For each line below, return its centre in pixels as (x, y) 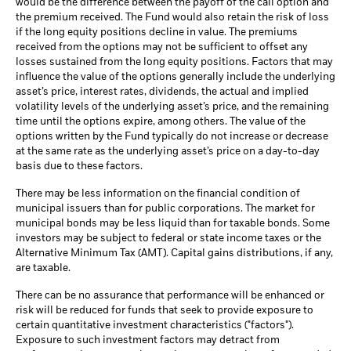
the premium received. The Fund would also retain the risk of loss (172, 18)
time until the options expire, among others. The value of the (161, 122)
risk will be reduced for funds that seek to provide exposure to (165, 311)
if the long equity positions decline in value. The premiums (157, 33)
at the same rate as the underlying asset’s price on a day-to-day (168, 152)
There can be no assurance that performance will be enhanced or (170, 296)
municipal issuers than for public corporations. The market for (165, 209)
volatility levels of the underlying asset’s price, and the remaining (172, 107)
